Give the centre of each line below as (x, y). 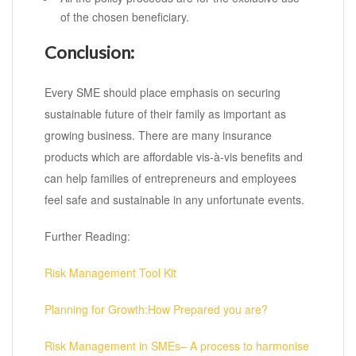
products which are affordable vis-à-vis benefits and (174, 157)
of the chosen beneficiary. (125, 17)
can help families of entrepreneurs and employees (170, 178)
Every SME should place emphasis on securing (163, 93)
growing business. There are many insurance (158, 135)
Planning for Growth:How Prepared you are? (156, 310)
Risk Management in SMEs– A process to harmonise (177, 346)
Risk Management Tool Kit (110, 273)
